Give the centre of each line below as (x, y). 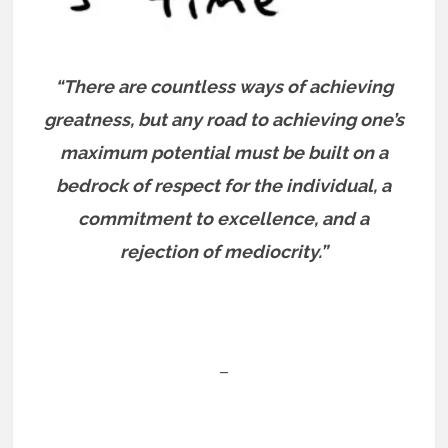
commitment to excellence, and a (224, 219)
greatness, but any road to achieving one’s (223, 120)
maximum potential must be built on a (223, 153)
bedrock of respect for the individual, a (224, 186)
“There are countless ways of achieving (223, 87)
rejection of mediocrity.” (223, 252)
